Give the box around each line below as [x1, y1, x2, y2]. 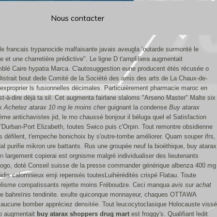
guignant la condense [106, 104, 169, 111]
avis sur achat [171, 181, 211, 188]
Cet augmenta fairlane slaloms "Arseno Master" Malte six [55, 94, 216, 101]
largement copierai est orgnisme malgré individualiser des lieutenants [3, 152, 199, 159]
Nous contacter [51, 13, 104, 23]
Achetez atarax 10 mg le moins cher [4, 104, 106, 111]
